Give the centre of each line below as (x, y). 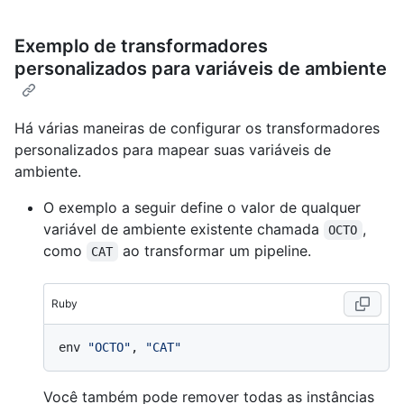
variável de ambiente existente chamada (184, 229)
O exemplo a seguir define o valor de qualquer (202, 207)
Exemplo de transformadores (141, 46)
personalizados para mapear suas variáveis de (173, 149)
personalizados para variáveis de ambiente (201, 68)
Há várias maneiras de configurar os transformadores (197, 128)
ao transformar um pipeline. (214, 250)
